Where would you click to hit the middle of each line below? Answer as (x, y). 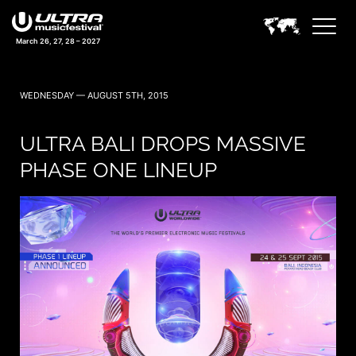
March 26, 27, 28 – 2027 (58, 41)
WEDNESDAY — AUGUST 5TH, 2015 (94, 95)
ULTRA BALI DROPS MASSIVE (163, 144)
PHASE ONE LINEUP (118, 170)
